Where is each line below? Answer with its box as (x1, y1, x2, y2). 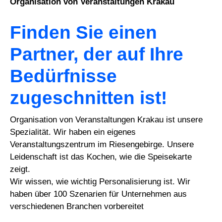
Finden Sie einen (10, 21, 158, 43)
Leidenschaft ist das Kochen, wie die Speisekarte (10, 152, 192, 162)
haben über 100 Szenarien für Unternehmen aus (10, 189, 187, 199)
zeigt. (10, 165, 31, 174)
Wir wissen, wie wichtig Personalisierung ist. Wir (10, 177, 191, 187)
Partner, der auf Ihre (10, 43, 184, 64)
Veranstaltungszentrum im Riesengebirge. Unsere (10, 140, 194, 150)
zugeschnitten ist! (10, 87, 167, 108)
